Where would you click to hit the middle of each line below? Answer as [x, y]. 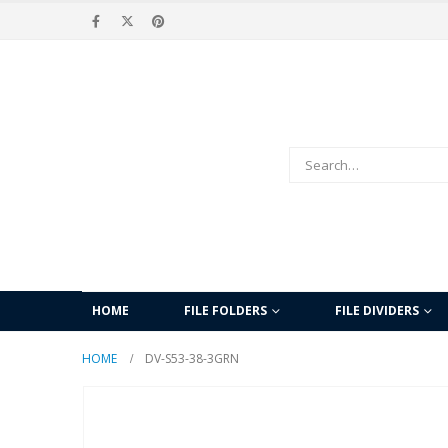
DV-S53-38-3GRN [192, 358]
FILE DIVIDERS [377, 310]
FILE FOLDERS [225, 310]
